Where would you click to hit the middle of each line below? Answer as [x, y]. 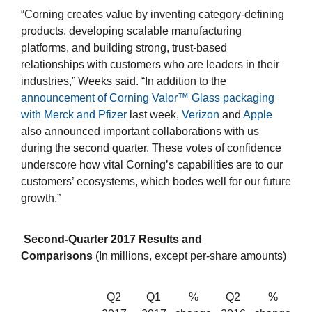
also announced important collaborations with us [140, 132]
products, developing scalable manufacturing [131, 31]
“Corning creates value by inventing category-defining [153, 15]
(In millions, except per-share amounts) [191, 256]
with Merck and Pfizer [74, 115]
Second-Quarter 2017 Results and [111, 240]
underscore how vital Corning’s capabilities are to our [152, 165]
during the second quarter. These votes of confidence [151, 148]
